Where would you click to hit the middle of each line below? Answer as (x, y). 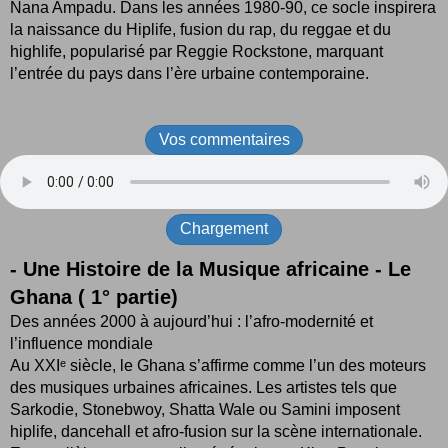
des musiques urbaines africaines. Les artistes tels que (203, 387)
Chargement (224, 229)
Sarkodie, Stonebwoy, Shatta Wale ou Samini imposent (205, 409)
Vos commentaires (224, 139)
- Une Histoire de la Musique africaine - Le (210, 268)
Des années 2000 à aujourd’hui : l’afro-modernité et (191, 321)
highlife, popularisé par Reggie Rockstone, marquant (196, 51)
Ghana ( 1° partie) (97, 296)
